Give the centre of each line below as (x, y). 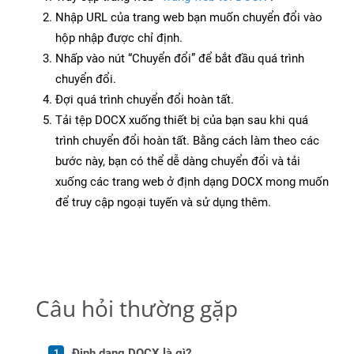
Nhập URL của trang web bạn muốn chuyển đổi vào (189, 18)
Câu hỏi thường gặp (137, 309)
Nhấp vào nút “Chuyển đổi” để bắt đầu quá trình (180, 59)
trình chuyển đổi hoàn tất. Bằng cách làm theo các (187, 141)
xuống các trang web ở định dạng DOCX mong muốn (192, 182)
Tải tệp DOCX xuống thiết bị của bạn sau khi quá (182, 121)
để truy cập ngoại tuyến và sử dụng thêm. (163, 203)
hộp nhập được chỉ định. (119, 38)
